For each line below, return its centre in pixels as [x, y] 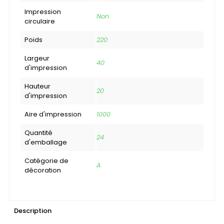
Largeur [37, 58]
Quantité [38, 132]
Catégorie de [46, 160]
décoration [43, 170]
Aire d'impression [53, 114]
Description [33, 210]
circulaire [40, 21]
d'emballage [46, 142]
